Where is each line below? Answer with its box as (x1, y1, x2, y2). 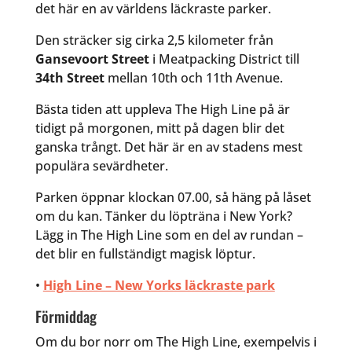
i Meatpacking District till (148, 50, 299, 68)
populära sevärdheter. (35, 157, 168, 175)
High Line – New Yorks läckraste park (42, 277, 275, 295)
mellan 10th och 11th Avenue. (104, 69, 283, 87)
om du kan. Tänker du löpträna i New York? (35, 207, 292, 225)
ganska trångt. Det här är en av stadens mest (35, 138, 302, 156)
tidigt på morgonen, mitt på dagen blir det (35, 119, 284, 137)
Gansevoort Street (35, 50, 149, 68)
